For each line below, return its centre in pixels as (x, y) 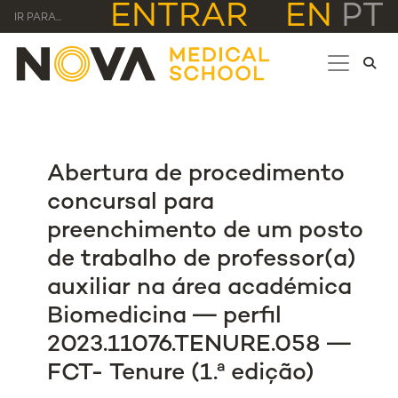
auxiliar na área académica (200, 289)
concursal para (131, 203)
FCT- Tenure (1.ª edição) (181, 374)
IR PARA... (38, 18)
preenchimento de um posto (206, 232)
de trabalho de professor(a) (202, 260)
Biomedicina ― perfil (165, 317)
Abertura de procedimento (196, 175)
